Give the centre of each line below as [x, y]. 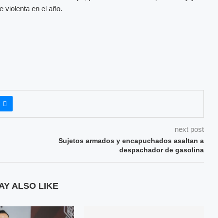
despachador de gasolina [161, 150]
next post [189, 129]
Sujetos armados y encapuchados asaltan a [131, 140]
